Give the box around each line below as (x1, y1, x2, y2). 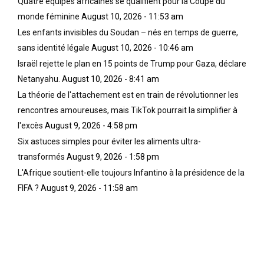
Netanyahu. (18, 74, 60, 84)
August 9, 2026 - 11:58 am (41, 183, 138, 193)
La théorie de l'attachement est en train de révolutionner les (18, 90, 239, 100)
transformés (18, 151, 65, 161)
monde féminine (18, 11, 80, 21)
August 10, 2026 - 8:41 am (62, 74, 159, 84)
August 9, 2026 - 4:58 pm (45, 120, 137, 130)
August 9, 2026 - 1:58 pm (67, 151, 159, 161)
